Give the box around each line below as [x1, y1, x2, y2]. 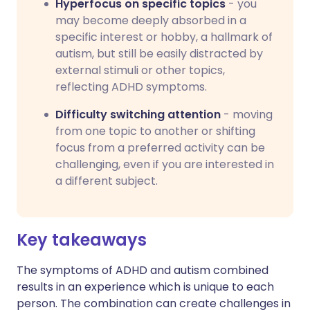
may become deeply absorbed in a [55, 12, 246, 28]
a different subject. [55, 173, 158, 189]
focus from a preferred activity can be [55, 140, 265, 156]
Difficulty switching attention [55, 107, 221, 122]
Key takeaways [17, 228, 147, 251]
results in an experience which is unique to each [17, 279, 274, 295]
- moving [221, 107, 273, 122]
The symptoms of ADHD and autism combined [17, 262, 268, 278]
